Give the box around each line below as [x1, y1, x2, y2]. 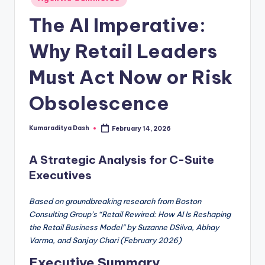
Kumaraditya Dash [29, 124, 89, 132]
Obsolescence [29, 91, 169, 115]
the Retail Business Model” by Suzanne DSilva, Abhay [29, 222, 219, 232]
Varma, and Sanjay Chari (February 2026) [29, 235, 182, 245]
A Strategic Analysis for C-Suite [29, 152, 214, 167]
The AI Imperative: [29, 13, 206, 37]
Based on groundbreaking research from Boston [29, 196, 201, 206]
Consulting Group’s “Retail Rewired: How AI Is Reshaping [29, 209, 231, 219]
